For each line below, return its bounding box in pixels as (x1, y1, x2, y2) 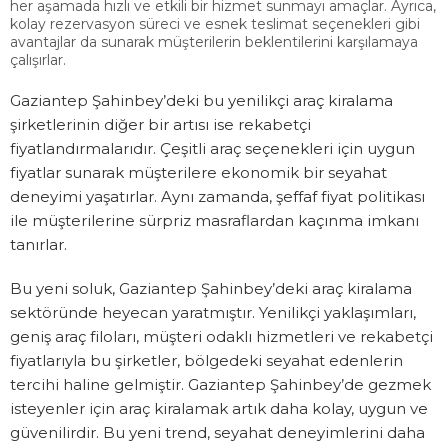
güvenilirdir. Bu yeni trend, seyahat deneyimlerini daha (10, 423, 425, 443)
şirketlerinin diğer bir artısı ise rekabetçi (10, 115, 311, 135)
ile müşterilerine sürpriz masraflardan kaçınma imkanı (10, 211, 419, 231)
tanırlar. (10, 235, 67, 255)
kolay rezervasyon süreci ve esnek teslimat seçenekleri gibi (10, 15, 420, 34)
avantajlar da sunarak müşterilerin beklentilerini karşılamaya (10, 33, 418, 52)
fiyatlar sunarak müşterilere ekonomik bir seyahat (10, 163, 387, 183)
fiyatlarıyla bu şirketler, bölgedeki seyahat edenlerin (10, 351, 403, 371)
